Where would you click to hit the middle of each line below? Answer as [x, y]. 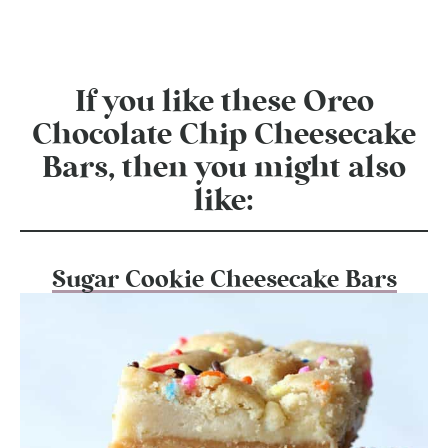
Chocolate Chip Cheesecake [224, 135]
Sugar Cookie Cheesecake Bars [224, 279]
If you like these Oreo [224, 102]
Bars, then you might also [224, 168]
